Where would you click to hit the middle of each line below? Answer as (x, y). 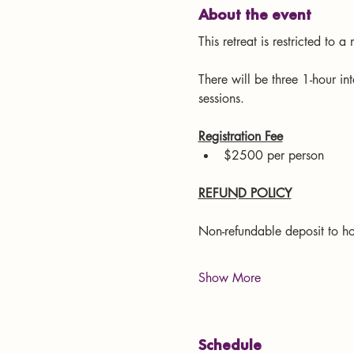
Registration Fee (240, 136)
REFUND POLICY (245, 193)
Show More (229, 277)
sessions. (221, 98)
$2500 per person (273, 155)
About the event (254, 14)
